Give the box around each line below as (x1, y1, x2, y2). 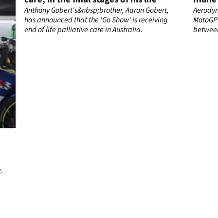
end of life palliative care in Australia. (24, 24, 143, 36)
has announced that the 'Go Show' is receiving (24, 15, 168, 26)
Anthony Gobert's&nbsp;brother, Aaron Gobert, (24, 5, 169, 16)
